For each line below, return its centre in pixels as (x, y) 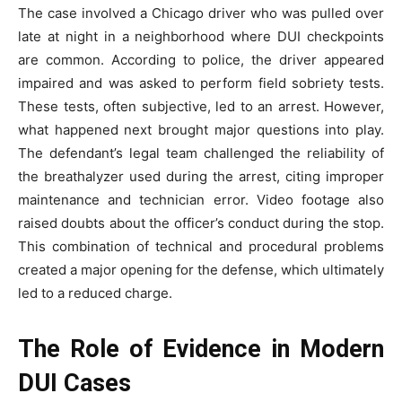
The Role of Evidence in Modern (201, 350)
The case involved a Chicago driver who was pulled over (201, 13)
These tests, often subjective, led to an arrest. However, (201, 107)
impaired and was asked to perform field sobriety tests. (201, 83)
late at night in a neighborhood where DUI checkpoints (201, 37)
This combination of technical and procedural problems (201, 247)
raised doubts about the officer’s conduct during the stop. (201, 223)
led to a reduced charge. (95, 293)
